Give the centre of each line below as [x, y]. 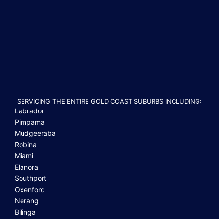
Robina [26, 144]
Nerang [27, 201]
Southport [31, 178]
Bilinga [25, 212]
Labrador [29, 111]
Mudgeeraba [35, 133]
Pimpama [30, 122]
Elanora [26, 167]
